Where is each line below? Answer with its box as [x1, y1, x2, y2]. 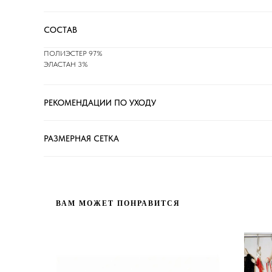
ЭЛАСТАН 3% [44, 60, 88, 69]
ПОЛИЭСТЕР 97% [44, 49, 103, 58]
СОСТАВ [44, 25, 77, 35]
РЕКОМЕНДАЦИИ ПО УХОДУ [44, 98, 156, 107]
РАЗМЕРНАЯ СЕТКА [44, 134, 119, 143]
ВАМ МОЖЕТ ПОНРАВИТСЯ [56, 199, 180, 208]
